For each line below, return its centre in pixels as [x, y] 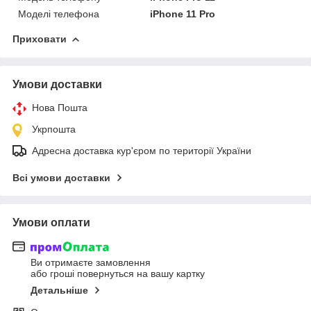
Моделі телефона [59, 14]
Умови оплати [51, 222]
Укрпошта [54, 129]
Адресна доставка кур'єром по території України [142, 150]
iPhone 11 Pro [183, 14]
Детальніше [59, 291]
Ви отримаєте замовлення [91, 263]
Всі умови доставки [61, 177]
